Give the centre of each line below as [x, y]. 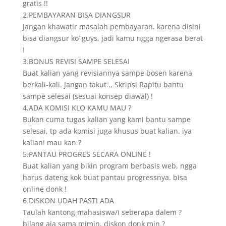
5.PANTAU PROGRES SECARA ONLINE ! [87, 154]
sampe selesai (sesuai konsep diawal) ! [88, 96]
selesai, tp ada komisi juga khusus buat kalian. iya [107, 131]
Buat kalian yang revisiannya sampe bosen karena [107, 73]
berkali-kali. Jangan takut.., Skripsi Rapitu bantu [103, 84]
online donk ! [44, 189]
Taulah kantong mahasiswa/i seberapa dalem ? [102, 212]
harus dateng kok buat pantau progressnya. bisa [105, 177]
